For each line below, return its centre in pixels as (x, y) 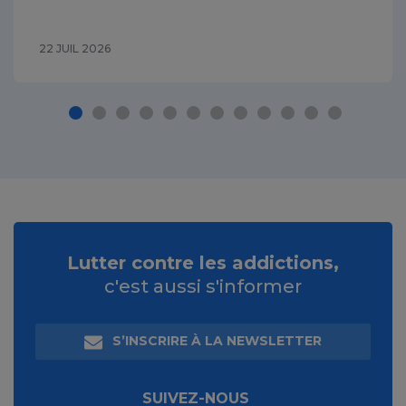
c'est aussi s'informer (203, 287)
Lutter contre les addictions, (203, 263)
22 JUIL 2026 (75, 49)
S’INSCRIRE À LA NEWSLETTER (215, 341)
